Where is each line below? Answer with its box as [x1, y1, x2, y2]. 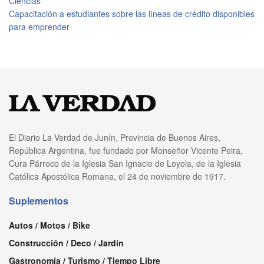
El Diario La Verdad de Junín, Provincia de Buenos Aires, [9, 131, 220, 143]
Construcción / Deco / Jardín [9, 236, 124, 249]
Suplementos [9, 193, 68, 207]
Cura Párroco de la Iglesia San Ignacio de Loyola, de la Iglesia [9, 157, 241, 169]
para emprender [9, 20, 70, 32]
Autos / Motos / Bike [9, 219, 90, 231]
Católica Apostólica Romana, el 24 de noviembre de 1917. [9, 170, 226, 182]
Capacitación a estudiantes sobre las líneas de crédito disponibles [9, 7, 255, 19]
